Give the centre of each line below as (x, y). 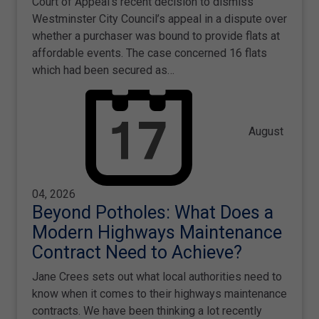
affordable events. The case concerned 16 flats (150, 53)
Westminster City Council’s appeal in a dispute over (159, 19)
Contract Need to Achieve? (137, 252)
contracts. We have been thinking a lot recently (147, 310)
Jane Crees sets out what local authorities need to (157, 276)
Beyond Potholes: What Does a (153, 212)
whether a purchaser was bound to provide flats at (156, 36)
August (265, 131)
